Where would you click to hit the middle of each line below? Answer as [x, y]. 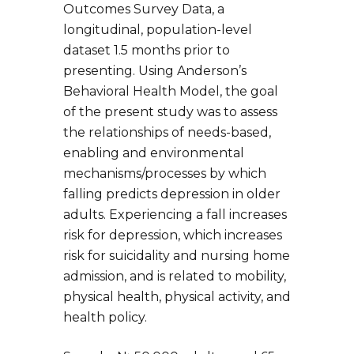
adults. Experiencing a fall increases [175, 215]
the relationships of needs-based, [167, 133]
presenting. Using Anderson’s [155, 71]
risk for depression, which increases [173, 235]
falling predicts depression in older [172, 194]
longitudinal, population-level [158, 30]
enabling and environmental [154, 153]
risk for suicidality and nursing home [177, 256]
